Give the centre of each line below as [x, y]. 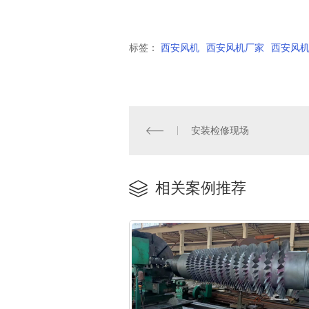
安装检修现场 [220, 130]
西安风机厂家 [235, 47]
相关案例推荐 [199, 188]
